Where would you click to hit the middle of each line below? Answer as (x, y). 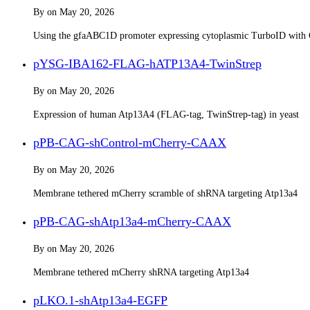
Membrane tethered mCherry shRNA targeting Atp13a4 (141, 272)
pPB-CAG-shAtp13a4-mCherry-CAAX (132, 221)
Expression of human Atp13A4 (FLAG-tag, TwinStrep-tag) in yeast (166, 114)
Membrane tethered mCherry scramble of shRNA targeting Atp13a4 (165, 193)
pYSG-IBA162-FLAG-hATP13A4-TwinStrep (147, 63)
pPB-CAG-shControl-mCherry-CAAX (130, 142)
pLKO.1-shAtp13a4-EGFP (100, 300)
